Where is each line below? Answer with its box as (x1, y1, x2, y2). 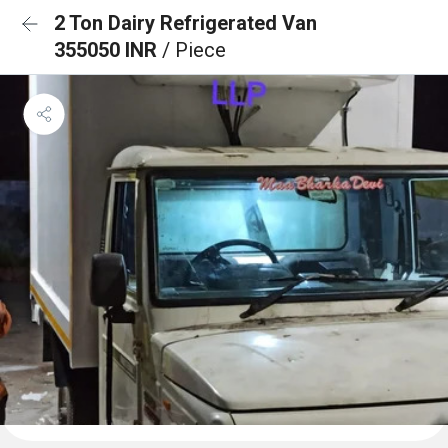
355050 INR (54, 38, 162, 62)
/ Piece (162, 38, 226, 62)
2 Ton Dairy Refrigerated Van (54, 11, 317, 35)
